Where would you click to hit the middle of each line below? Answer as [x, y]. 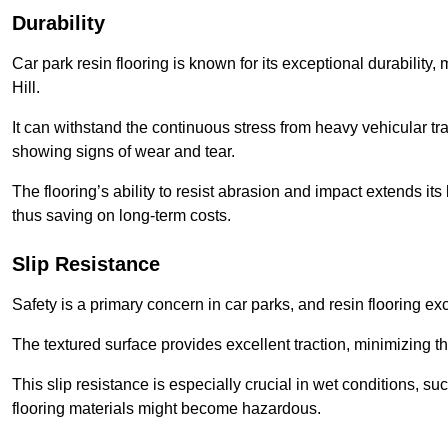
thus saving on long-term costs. [121, 216]
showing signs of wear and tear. [123, 152]
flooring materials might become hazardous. [166, 409]
